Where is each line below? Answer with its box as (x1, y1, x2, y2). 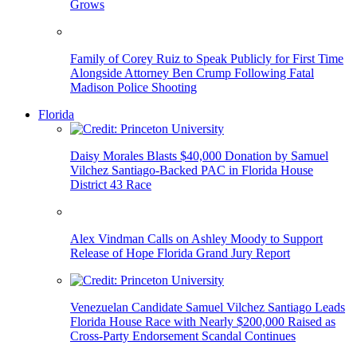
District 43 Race (70, 177, 151, 191)
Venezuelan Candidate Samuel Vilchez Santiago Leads (70, 300, 345, 314)
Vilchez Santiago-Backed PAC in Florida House (70, 163, 313, 177)
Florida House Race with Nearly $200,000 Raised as (70, 314, 335, 328)
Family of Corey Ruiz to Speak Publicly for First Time (70, 51, 343, 65)
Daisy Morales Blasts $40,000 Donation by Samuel (70, 148, 328, 163)
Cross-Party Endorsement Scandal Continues (70, 328, 296, 343)
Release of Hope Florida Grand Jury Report (70, 245, 290, 260)
